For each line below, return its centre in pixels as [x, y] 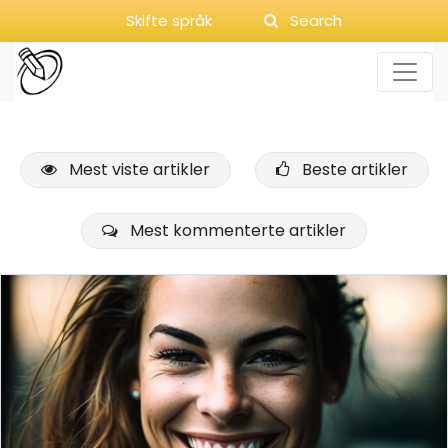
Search [310, 20]
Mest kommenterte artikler [232, 230]
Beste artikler [348, 169]
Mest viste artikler [133, 169]
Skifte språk [169, 20]
